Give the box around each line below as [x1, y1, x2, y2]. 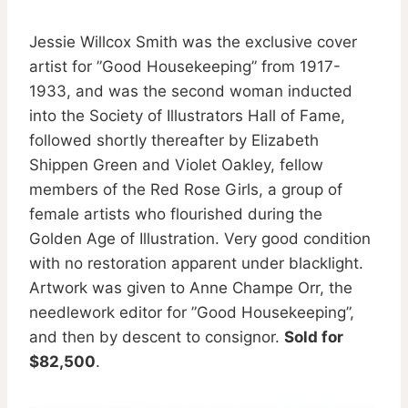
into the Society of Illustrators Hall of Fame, [29, 106, 345, 125]
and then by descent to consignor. [29, 327, 284, 346]
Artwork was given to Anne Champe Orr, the [29, 278, 352, 297]
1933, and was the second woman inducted [29, 81, 352, 100]
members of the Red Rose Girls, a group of [29, 179, 342, 199]
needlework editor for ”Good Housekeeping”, [29, 302, 354, 321]
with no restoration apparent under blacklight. [29, 253, 363, 272]
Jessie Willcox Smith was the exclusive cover [29, 32, 357, 51]
